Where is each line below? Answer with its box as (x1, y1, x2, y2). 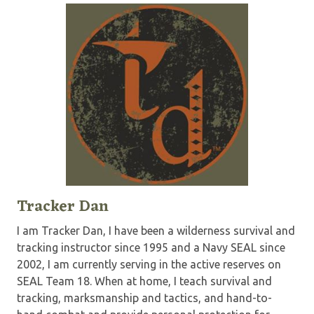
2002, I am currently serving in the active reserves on (17, 258, 281, 271)
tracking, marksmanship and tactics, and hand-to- (17, 292, 272, 305)
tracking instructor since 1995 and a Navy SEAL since (17, 241, 285, 254)
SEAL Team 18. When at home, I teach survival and (17, 275, 272, 288)
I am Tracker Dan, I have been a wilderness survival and (17, 224, 295, 238)
